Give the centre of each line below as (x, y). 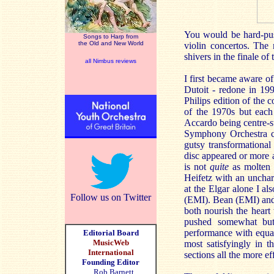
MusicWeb (111, 243)
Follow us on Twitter (111, 197)
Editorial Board (111, 233)
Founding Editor (111, 262)
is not (197, 167)
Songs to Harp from (111, 36)
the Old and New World (111, 43)
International (111, 252)
